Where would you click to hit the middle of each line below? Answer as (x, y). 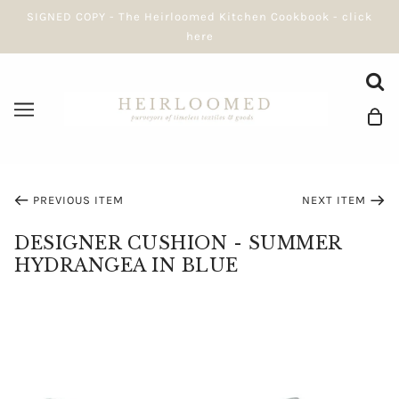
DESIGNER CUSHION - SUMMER (178, 243)
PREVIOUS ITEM (78, 200)
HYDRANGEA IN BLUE (126, 265)
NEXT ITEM (334, 200)
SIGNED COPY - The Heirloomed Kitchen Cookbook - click (199, 16)
